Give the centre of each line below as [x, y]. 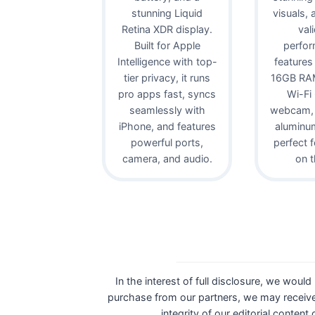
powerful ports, [167, 142]
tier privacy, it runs [167, 77]
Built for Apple [167, 45]
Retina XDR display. [167, 29]
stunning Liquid [167, 13]
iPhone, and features [167, 126]
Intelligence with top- [167, 61]
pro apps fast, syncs [167, 94]
